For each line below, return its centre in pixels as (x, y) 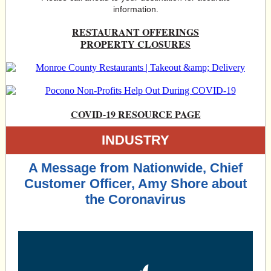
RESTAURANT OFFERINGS (135, 32)
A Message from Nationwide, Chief (135, 168)
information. (135, 9)
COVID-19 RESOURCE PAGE (135, 114)
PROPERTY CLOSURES (135, 44)
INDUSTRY (135, 140)
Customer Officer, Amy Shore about (135, 184)
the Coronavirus (135, 199)
